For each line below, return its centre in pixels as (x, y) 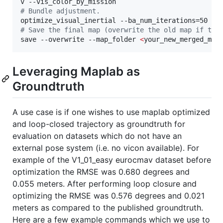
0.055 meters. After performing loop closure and (105, 184)
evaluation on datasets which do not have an (97, 136)
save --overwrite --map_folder (80, 40)
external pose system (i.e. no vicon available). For (106, 148)
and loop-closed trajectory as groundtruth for (99, 124)
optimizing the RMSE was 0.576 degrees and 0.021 (109, 196)
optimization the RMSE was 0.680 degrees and (101, 172)
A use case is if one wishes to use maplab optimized (111, 112)
